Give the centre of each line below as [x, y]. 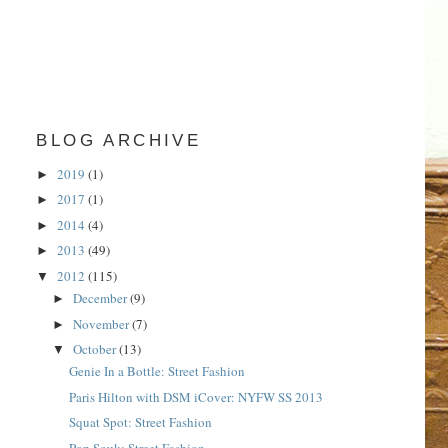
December [102, 298]
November [103, 323]
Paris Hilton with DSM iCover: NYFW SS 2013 [195, 396]
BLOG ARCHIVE [119, 141]
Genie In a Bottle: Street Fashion [156, 371]
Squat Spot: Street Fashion [140, 422]
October [96, 349]
